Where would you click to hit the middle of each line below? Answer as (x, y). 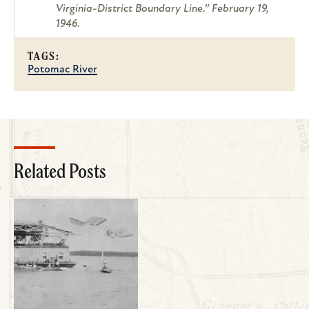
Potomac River (62, 70)
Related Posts (60, 171)
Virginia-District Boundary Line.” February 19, (162, 9)
